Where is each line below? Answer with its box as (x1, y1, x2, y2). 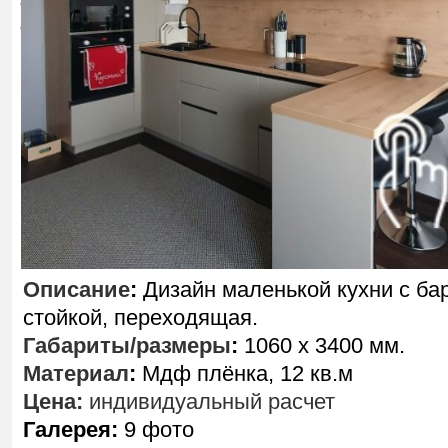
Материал (23, 361, 129, 386)
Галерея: (23, 417, 118, 442)
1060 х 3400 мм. (238, 333, 405, 358)
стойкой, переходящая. (23, 305, 258, 330)
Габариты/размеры (23, 333, 231, 358)
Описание (23, 277, 130, 302)
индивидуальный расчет (83, 389, 335, 414)
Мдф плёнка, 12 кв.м (136, 361, 353, 386)
